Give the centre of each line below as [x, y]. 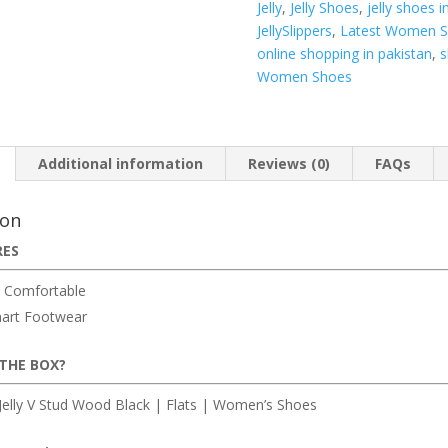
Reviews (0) [288, 164]
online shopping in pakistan [345, 54]
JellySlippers [295, 31]
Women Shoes [305, 77]
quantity [282, 113]
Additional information [120, 164]
